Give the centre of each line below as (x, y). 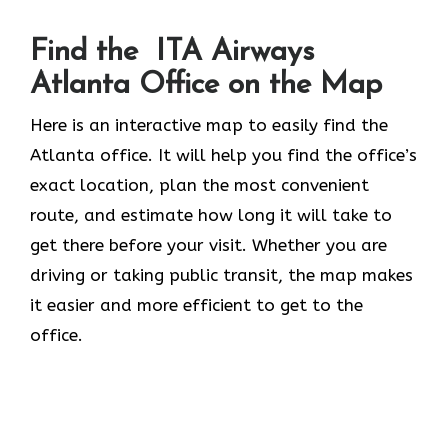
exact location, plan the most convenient (199, 184)
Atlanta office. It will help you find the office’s (223, 154)
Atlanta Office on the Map (206, 85)
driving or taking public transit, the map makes (221, 274)
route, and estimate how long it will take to (211, 214)
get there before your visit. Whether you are (208, 244)
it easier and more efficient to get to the (196, 304)
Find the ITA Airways (172, 52)
